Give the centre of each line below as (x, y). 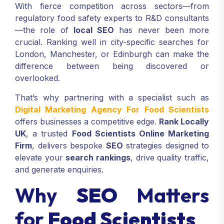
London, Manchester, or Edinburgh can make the (112, 54)
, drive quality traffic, (170, 157)
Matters (163, 195)
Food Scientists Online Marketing (140, 133)
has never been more (161, 30)
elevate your (40, 157)
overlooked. (37, 78)
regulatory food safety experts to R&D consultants (112, 18)
